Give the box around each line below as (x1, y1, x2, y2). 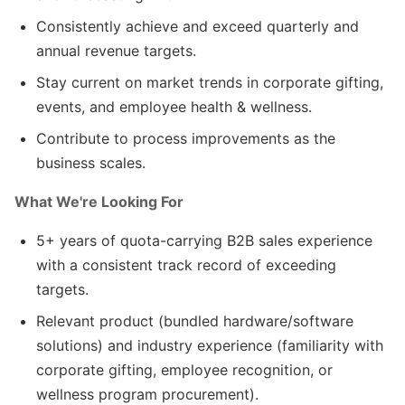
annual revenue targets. (36, 41, 196, 60)
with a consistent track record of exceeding (36, 255, 336, 274)
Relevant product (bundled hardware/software (36, 311, 353, 330)
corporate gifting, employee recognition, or (36, 360, 333, 379)
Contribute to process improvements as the (36, 128, 335, 147)
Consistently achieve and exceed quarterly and (36, 16, 359, 35)
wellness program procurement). (36, 384, 259, 403)
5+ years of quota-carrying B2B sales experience (36, 231, 372, 250)
